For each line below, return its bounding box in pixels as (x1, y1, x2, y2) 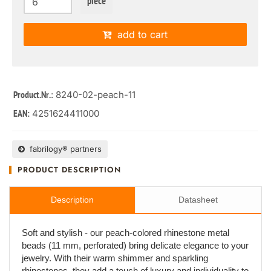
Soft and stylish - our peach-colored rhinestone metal (22, 227, 229, 238)
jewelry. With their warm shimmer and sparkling (22, 253, 208, 263)
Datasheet (178, 195, 218, 204)
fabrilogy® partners (25, 144, 102, 154)
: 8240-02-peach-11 (51, 89, 135, 100)
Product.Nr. (13, 90, 51, 102)
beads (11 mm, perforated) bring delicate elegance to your (22, 240, 249, 250)
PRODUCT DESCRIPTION (18, 164, 121, 175)
